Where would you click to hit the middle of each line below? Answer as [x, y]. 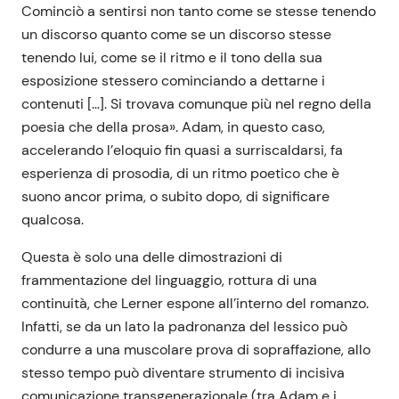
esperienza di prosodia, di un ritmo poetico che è [180, 173]
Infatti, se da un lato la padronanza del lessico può [184, 326]
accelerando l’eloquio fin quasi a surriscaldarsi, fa [182, 150]
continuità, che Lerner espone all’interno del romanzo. [195, 303]
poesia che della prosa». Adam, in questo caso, [173, 126]
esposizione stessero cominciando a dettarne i [173, 80]
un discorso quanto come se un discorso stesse [176, 34]
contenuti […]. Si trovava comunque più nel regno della [196, 103]
